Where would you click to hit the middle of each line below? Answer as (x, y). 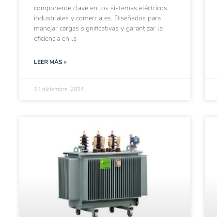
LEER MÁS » (50, 62)
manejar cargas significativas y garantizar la (98, 29)
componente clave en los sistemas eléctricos (101, 8)
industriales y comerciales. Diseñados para (97, 18)
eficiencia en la (55, 39)
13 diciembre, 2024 (59, 89)
